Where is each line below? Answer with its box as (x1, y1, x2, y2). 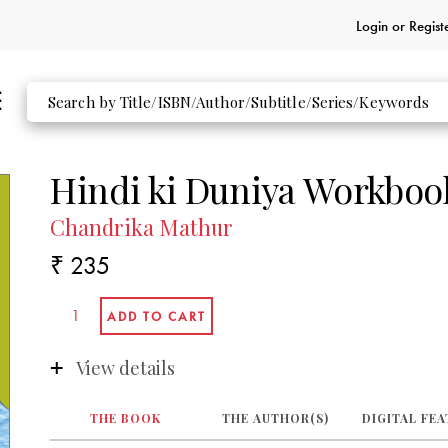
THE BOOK (89, 410, 161, 427)
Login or (355, 15, 409, 36)
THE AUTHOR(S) (221, 410, 329, 427)
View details (75, 355, 175, 380)
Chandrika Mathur (50, 213, 234, 242)
